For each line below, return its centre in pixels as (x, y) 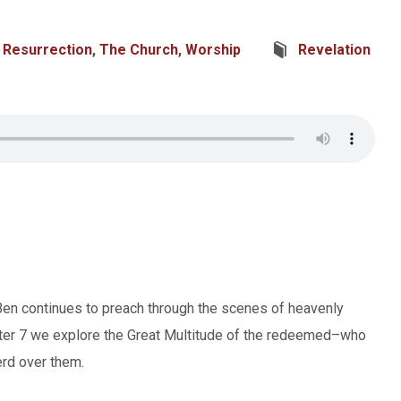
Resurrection (47, 50)
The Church (139, 50)
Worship (213, 50)
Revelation (334, 50)
